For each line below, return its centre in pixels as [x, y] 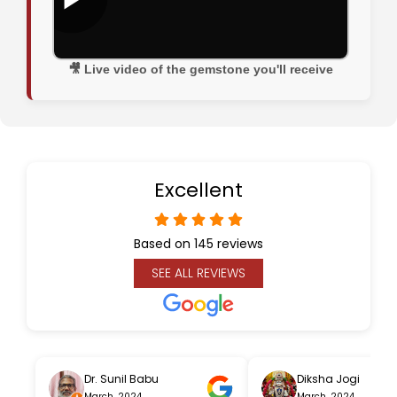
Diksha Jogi [328, 379]
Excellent [198, 191]
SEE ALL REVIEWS [198, 273]
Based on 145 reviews [198, 244]
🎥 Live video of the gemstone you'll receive [201, 70]
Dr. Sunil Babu [121, 379]
